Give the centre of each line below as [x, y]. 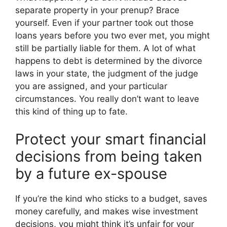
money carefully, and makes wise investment [107, 211]
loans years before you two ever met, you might [112, 35]
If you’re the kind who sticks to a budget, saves [111, 199]
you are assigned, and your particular [91, 86]
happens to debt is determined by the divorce [109, 61]
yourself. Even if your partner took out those [104, 23]
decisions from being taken [109, 156]
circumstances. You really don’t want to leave [107, 99]
